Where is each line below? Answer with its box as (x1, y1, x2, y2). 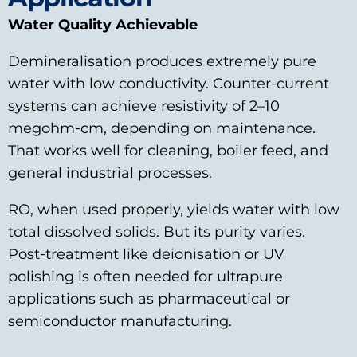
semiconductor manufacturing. (8, 312, 232, 330)
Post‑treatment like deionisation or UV (8, 245, 284, 263)
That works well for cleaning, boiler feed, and (8, 142, 328, 159)
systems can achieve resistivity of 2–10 (8, 97, 280, 115)
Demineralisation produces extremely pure (8, 53, 316, 70)
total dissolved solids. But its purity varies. (8, 223, 305, 241)
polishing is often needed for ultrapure (8, 268, 283, 285)
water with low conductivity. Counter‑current (8, 75, 329, 92)
